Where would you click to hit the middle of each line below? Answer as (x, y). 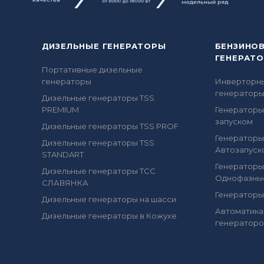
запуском (234, 121)
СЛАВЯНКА (65, 183)
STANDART (62, 154)
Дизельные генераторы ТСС (98, 171)
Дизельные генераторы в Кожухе (109, 216)
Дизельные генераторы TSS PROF (110, 126)
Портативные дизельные (92, 70)
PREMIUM (60, 110)
